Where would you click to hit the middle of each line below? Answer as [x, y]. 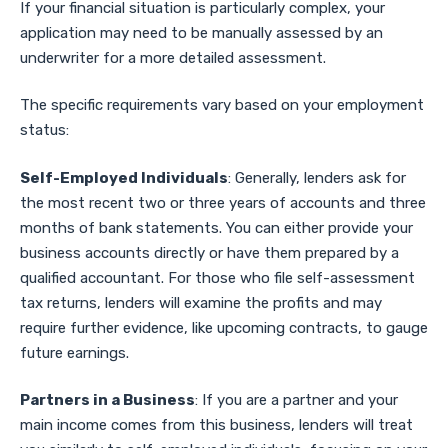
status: [44, 130]
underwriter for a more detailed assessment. [173, 57]
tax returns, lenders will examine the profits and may [201, 302]
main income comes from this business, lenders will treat [216, 425]
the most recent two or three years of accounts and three [223, 202]
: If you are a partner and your [296, 400]
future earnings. [74, 352]
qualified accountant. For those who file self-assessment [217, 277]
